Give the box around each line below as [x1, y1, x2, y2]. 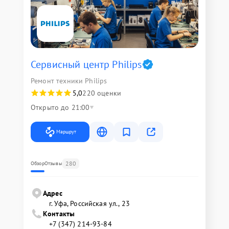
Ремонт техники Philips [31, 76, 107, 86]
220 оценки [82, 88, 121, 98]
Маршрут [56, 128, 76, 135]
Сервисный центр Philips [31, 58, 142, 72]
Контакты [43, 209, 75, 219]
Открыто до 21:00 [31, 103, 90, 112]
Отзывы [44, 160, 62, 167]
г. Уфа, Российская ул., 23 [49, 199, 130, 209]
